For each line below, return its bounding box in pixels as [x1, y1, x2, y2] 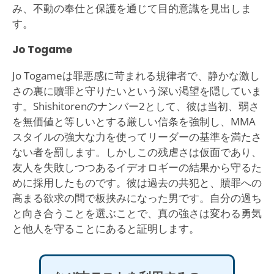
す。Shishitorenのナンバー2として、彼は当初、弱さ [12, 98, 259, 113]
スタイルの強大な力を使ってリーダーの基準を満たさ [12, 129, 262, 144]
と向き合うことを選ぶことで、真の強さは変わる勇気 [12, 206, 262, 220]
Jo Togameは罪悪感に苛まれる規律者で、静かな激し [12, 68, 260, 83]
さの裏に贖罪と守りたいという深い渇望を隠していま [12, 83, 262, 98]
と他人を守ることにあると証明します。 [12, 221, 199, 235]
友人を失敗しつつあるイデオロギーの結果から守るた [12, 160, 262, 174]
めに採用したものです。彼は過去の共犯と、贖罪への [12, 175, 262, 190]
